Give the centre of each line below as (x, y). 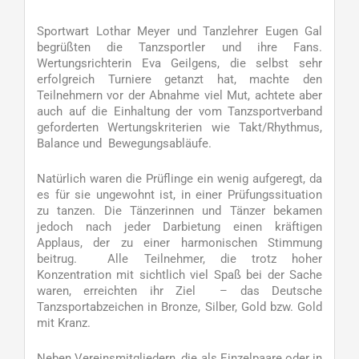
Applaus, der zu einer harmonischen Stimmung (179, 243)
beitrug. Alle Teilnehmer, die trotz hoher (179, 259)
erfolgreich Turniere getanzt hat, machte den (179, 79)
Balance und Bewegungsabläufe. (124, 143)
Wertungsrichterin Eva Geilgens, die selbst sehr (179, 63)
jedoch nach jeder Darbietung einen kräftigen (179, 227)
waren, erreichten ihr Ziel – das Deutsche (179, 291)
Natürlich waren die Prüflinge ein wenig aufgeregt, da (179, 179)
